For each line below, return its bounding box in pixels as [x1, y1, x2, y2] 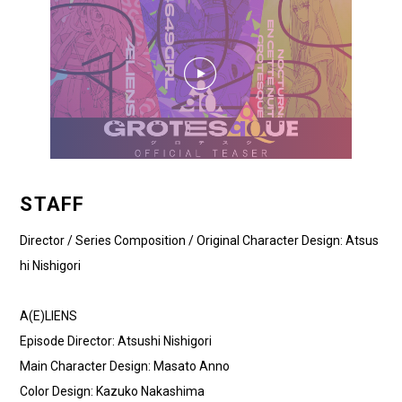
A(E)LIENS [20, 309, 78, 324]
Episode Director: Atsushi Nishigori [20, 334, 213, 349]
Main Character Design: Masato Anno [20, 359, 231, 374]
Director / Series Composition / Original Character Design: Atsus [20, 233, 380, 249]
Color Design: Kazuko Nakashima [20, 384, 205, 399]
